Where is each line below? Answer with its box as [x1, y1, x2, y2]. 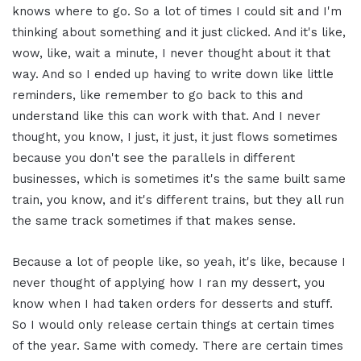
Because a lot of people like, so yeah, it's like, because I [12, 255, 346, 270]
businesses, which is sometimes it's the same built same [12, 172, 346, 187]
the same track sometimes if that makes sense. [12, 214, 296, 229]
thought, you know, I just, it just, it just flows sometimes [12, 130, 338, 145]
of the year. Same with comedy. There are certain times [12, 338, 343, 354]
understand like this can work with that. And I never [12, 109, 321, 124]
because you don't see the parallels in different [12, 151, 295, 166]
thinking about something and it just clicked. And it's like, [12, 25, 346, 40]
